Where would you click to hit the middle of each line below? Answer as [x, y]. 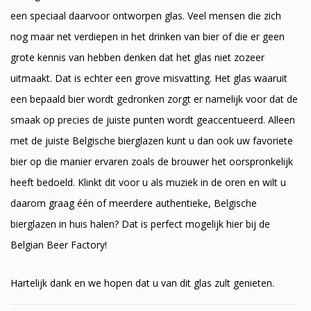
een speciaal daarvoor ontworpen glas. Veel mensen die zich [146, 16]
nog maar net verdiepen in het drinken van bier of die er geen [148, 37]
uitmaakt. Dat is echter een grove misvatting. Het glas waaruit [149, 78]
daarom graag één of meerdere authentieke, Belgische [134, 203]
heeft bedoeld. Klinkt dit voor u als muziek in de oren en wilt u [148, 183]
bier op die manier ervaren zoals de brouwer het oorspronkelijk [152, 162]
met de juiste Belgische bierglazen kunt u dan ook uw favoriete [152, 141]
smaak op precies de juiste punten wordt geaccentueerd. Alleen [153, 120]
